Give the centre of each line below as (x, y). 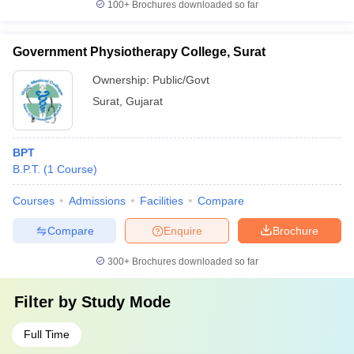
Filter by (48, 302)
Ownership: (122, 80)
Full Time (47, 334)
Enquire (183, 230)
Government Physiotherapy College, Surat (139, 52)
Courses (34, 201)
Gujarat (144, 101)
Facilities (162, 201)
